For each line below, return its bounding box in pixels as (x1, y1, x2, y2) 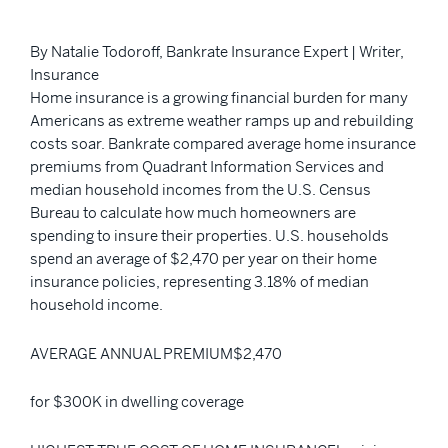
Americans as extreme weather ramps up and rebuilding (30, 111, 413, 130)
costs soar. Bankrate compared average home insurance (30, 134, 416, 153)
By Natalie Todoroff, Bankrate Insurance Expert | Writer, (30, 42, 404, 61)
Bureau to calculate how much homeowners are (30, 203, 356, 222)
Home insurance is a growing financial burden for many (30, 88, 408, 107)
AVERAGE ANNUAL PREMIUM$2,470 (30, 343, 282, 363)
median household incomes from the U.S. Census (30, 180, 371, 199)
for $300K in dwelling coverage (30, 392, 244, 412)
